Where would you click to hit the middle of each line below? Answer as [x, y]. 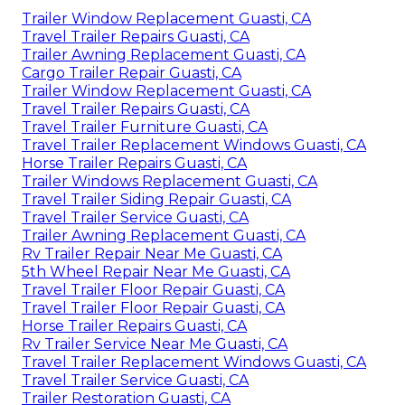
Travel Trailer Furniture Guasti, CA [145, 127]
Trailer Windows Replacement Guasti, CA [170, 181]
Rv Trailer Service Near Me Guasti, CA [155, 344]
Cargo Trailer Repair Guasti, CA [132, 72]
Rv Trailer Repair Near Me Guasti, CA [152, 253]
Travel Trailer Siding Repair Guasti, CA [156, 199]
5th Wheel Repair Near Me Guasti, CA [156, 271]
